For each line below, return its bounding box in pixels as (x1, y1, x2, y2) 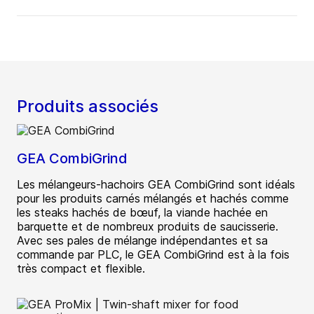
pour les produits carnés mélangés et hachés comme (17, 191, 289, 206)
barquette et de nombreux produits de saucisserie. (17, 219, 278, 234)
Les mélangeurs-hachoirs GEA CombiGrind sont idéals (17, 177, 295, 192)
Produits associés (17, 96, 158, 117)
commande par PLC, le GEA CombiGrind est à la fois (17, 247, 289, 262)
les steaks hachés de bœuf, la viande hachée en (17, 205, 268, 220)
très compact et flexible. (17, 261, 145, 276)
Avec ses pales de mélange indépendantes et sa (17, 233, 268, 248)
